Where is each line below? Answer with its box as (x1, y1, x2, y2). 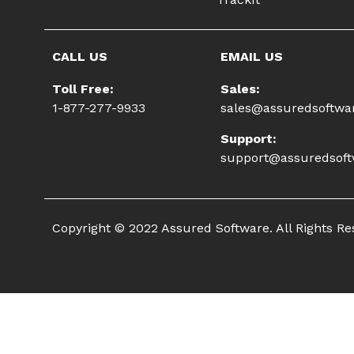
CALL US (52, 49, 107, 65)
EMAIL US (220, 49, 283, 65)
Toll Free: (52, 81, 114, 97)
